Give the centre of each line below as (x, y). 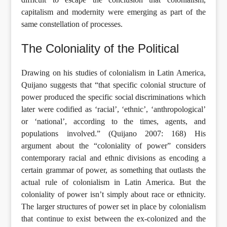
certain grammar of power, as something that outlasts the (113, 170)
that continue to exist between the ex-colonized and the (113, 218)
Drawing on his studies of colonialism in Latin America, (113, 72)
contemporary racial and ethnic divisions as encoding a (113, 158)
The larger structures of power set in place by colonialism (113, 206)
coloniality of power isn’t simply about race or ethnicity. (113, 194)
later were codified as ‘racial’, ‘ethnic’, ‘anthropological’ (113, 109)
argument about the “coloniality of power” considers (113, 145)
